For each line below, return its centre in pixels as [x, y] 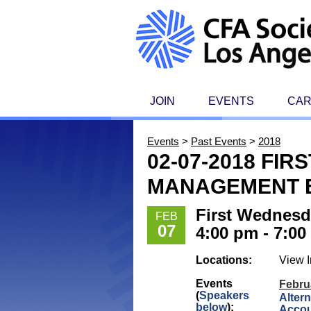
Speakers [224, 295]
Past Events [219, 141]
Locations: [224, 260]
